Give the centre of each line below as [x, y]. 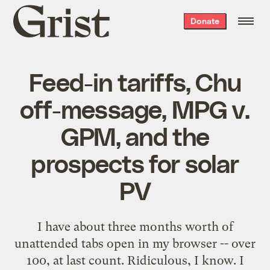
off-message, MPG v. [135, 108]
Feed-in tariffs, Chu [135, 81]
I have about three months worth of [135, 226]
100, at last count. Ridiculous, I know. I [135, 260]
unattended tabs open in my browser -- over [135, 243]
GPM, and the [135, 135]
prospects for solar [135, 162]
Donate [205, 21]
